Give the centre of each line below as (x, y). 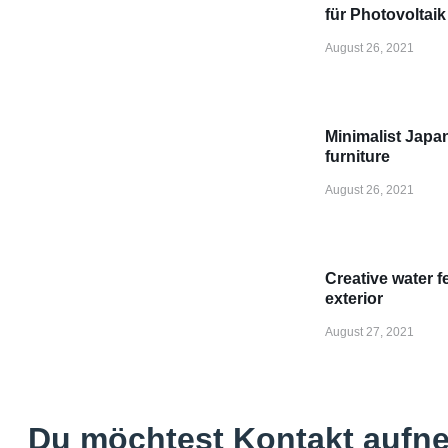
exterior (354, 299)
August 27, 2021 (369, 332)
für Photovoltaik (385, 15)
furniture (357, 157)
